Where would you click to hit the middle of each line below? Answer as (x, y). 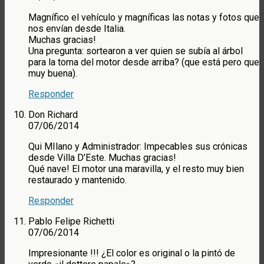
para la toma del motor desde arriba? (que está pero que (144, 62)
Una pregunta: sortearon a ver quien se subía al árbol (136, 51)
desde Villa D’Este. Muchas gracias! (102, 158)
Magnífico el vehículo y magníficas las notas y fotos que (144, 18)
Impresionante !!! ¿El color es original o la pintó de (132, 253)
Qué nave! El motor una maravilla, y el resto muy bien (136, 169)
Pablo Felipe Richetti (71, 222)
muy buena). (53, 74)
